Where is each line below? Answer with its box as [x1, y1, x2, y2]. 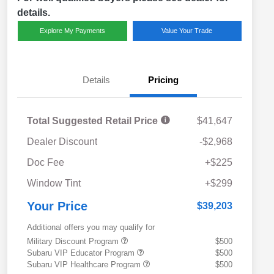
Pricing [148, 75, 179, 86]
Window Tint [27, 178, 81, 189]
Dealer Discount [27, 136, 97, 147]
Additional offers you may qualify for [27, 223, 155, 232]
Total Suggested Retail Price [27, 116, 160, 127]
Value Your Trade [161, 27, 213, 35]
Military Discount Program [27, 237, 121, 246]
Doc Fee [27, 157, 64, 168]
